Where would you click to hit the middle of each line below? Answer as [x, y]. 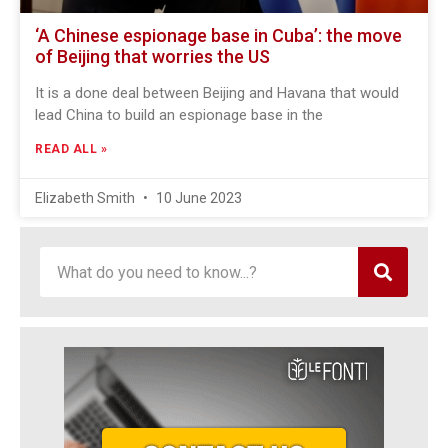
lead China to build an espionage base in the [179, 115]
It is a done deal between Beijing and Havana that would [217, 93]
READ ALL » [71, 149]
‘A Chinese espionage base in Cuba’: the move [218, 35]
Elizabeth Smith [86, 198]
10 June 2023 [197, 198]
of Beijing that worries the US [152, 56]
